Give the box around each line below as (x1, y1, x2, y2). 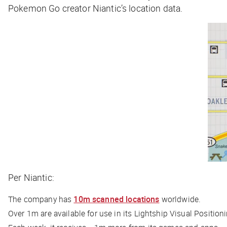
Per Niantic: (8, 171, 56, 183)
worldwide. (159, 193, 203, 205)
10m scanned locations (73, 193, 160, 205)
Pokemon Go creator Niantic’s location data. (8, 2, 185, 14)
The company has (8, 193, 74, 205)
